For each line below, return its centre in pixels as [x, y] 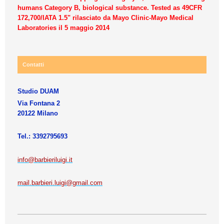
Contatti [33, 65]
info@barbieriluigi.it [45, 159]
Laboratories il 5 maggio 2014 [63, 27]
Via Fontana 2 [39, 103]
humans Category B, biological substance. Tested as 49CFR [110, 7]
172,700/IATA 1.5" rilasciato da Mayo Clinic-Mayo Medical [105, 17]
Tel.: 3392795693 [42, 136]
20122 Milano [38, 113]
